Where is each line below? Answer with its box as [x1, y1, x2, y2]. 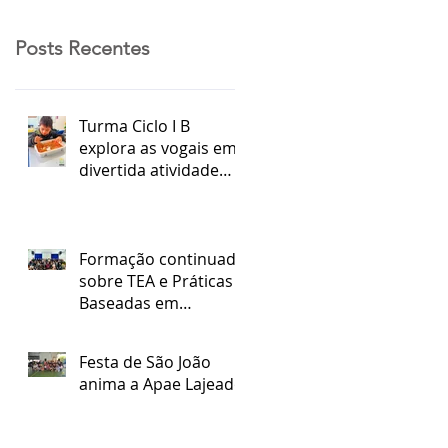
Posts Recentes [15, 35, 150, 60]
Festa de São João [79, 350, 211, 373]
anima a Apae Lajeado [79, 372, 244, 395]
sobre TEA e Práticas [79, 269, 233, 292]
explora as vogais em [79, 136, 237, 159]
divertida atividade [79, 158, 219, 181]
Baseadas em [79, 291, 179, 314]
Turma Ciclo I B [79, 114, 190, 137]
